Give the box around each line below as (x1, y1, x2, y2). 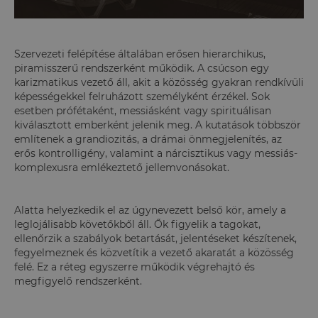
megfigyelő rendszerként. (14, 274, 145, 287)
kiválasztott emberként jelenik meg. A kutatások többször (14, 118, 301, 131)
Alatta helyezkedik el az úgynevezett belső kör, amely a (14, 203, 286, 216)
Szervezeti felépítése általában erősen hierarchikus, (14, 47, 265, 60)
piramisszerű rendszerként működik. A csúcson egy (14, 61, 269, 75)
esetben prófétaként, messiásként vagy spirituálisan (14, 104, 271, 117)
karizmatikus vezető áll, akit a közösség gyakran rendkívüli (14, 75, 304, 89)
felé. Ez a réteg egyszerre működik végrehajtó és (14, 260, 255, 273)
